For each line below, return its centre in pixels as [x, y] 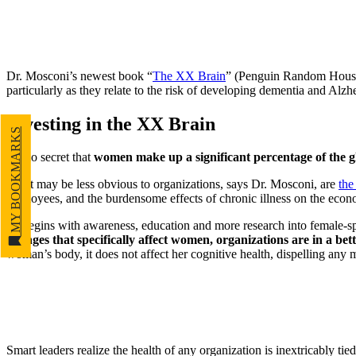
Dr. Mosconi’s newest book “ [79, 75]
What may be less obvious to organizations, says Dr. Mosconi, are [172, 184]
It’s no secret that [50, 157]
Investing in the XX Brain [111, 124]
